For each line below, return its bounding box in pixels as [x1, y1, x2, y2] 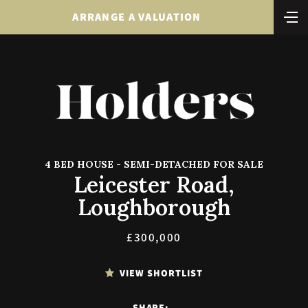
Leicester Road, [74, 170, 234, 199]
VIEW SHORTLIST [120, 266, 203, 279]
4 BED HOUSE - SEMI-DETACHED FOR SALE [45, 157, 263, 170]
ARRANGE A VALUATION [72, 10, 201, 24]
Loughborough [77, 192, 231, 221]
